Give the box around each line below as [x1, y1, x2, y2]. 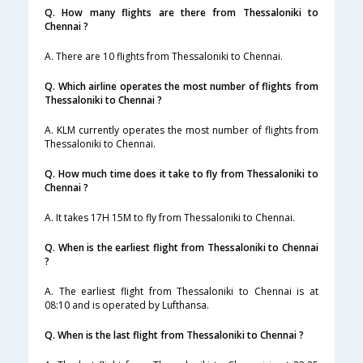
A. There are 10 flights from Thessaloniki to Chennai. [45, 49, 283, 64]
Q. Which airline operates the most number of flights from [45, 79, 318, 94]
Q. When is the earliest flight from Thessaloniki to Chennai [45, 241, 318, 255]
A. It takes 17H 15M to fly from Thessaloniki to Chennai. [45, 211, 295, 225]
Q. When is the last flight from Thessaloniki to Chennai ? [45, 328, 304, 343]
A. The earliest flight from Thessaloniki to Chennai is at [45, 284, 318, 299]
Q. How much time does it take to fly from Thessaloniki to [45, 167, 318, 181]
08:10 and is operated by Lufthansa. [45, 298, 209, 313]
